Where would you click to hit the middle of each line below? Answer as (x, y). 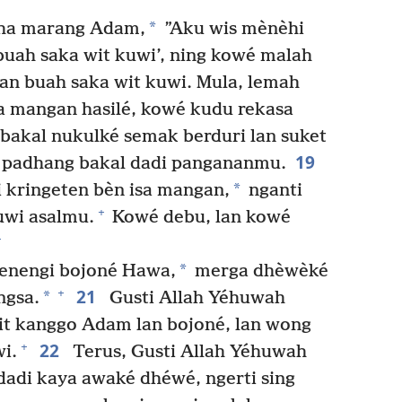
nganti (273, 190)
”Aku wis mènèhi (232, 29)
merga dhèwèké (259, 271)
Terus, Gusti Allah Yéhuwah (187, 352)
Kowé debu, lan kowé (199, 217)
